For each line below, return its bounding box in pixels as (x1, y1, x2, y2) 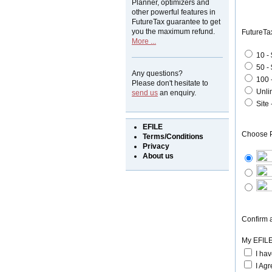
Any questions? (132, 69, 183, 78)
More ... (132, 37, 157, 46)
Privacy (143, 142, 169, 151)
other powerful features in (132, 8, 216, 16)
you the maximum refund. (132, 27, 216, 36)
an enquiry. (158, 89, 197, 97)
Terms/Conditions (143, 132, 203, 141)
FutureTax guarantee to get (132, 18, 221, 26)
